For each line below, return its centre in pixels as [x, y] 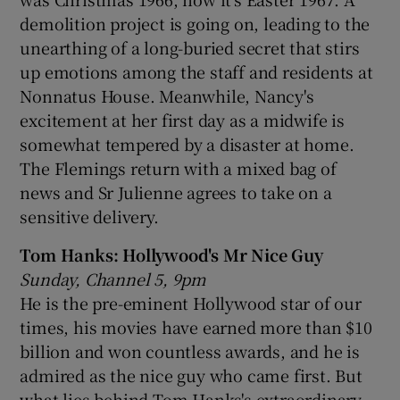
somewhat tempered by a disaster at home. [187, 143]
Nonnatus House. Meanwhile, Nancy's [167, 95]
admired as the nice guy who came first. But [191, 375]
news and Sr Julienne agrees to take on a [176, 192]
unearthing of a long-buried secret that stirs [190, 47]
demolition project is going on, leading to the [195, 23]
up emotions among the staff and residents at [196, 71]
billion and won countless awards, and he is [190, 350]
